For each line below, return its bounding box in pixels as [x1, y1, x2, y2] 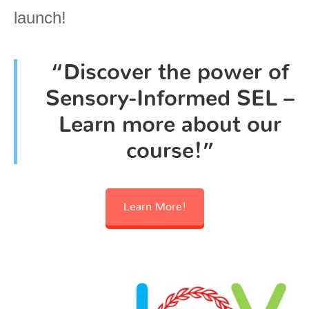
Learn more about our [59, 113, 281, 136]
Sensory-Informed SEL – [46, 87, 295, 110]
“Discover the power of [51, 61, 289, 83]
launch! [14, 8, 66, 27]
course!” [126, 139, 215, 162]
